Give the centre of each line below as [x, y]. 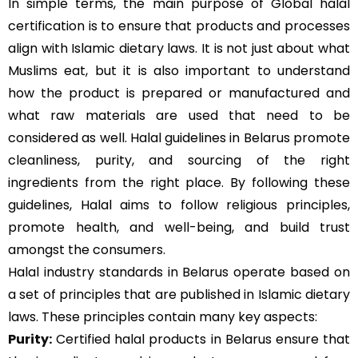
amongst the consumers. [87, 250]
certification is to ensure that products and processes [179, 26]
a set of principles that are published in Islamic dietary [179, 294]
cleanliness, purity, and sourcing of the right [179, 160]
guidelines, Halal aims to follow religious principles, [179, 205]
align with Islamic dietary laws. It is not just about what [179, 48]
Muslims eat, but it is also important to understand [179, 71]
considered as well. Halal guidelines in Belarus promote [179, 138]
